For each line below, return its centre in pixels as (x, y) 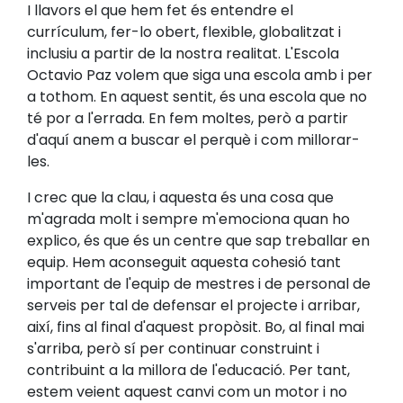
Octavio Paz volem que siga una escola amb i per (200, 75)
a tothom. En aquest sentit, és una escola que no (197, 96)
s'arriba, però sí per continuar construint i (173, 348)
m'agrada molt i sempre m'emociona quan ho (188, 219)
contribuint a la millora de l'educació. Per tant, (188, 370)
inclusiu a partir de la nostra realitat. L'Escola (183, 53)
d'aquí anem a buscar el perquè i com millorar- (193, 139)
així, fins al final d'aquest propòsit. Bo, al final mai (196, 327)
